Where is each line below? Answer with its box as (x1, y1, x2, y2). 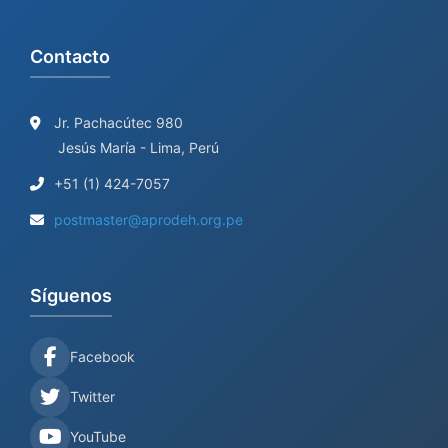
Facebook (70, 348, 135, 365)
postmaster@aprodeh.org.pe (54, 211, 243, 228)
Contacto (30, 46, 110, 67)
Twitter (70, 388, 115, 405)
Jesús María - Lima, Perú (58, 139, 219, 156)
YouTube (70, 428, 126, 445)
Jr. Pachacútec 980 (50, 114, 183, 131)
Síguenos (30, 285, 112, 306)
